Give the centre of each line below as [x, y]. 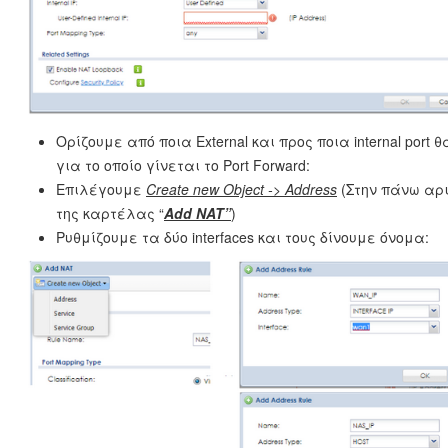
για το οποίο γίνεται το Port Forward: [183, 164]
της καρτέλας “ [110, 212]
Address [311, 188]
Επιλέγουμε [101, 188]
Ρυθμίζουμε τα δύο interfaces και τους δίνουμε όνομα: [242, 236]
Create [169, 188]
